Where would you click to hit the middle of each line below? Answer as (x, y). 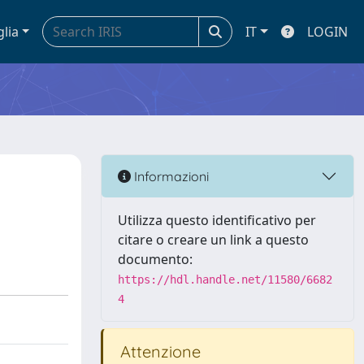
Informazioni (170, 176)
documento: (155, 259)
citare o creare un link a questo (213, 240)
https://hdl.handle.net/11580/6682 (225, 279)
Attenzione (158, 351)
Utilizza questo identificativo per (217, 220)
